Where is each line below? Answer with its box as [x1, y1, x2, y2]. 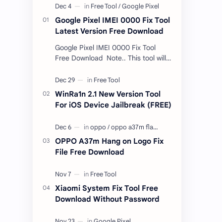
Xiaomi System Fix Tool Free [55, 183, 158, 193]
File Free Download [55, 147, 124, 157]
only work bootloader [55, 64, 121, 73]
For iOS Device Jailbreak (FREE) [55, 100, 171, 110]
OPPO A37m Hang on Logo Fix [55, 136, 164, 146]
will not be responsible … [55, 85, 132, 94]
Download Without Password [55, 194, 160, 204]
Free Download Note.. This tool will [55, 54, 166, 63]
